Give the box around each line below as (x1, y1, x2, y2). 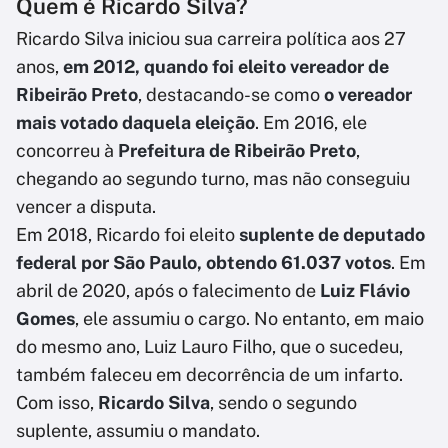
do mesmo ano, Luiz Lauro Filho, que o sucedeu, (16, 336, 403, 358)
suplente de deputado (235, 224, 425, 246)
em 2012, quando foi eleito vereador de (63, 56, 389, 78)
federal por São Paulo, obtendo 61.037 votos (16, 252, 391, 274)
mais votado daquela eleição (16, 112, 255, 134)
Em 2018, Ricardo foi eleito (16, 224, 235, 246)
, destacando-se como (138, 84, 324, 106)
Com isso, (16, 392, 98, 414)
